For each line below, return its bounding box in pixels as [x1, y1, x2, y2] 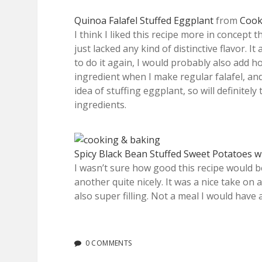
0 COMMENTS [85, 237, 132, 248]
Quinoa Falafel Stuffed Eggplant [74, 13, 213, 27]
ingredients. [74, 98, 126, 111]
